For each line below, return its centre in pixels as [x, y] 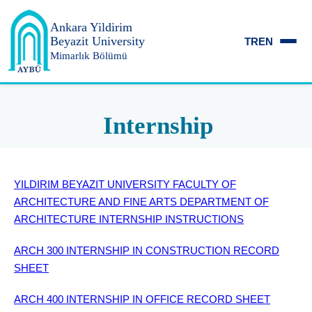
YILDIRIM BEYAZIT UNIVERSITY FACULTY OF [125, 184]
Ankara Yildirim [91, 27]
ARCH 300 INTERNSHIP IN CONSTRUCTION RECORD [147, 250]
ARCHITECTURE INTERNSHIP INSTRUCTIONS [129, 219]
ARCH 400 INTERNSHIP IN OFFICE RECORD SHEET [142, 299]
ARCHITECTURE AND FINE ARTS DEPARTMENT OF [141, 202]
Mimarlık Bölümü [89, 56]
